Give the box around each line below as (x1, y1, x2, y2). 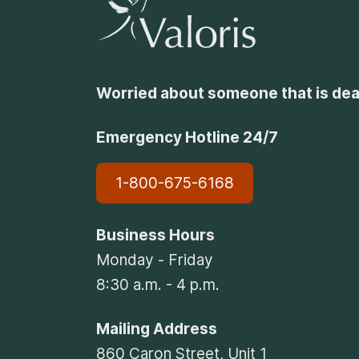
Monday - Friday (96, 251, 213, 270)
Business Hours (96, 226, 215, 245)
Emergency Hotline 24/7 (96, 128, 278, 147)
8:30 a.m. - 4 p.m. (96, 276, 220, 295)
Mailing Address (96, 320, 217, 339)
